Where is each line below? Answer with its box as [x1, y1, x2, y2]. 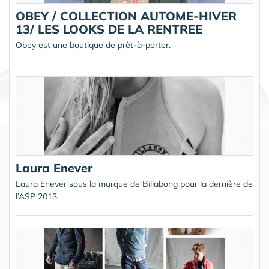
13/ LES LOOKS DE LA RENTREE [16, 22, 202, 37]
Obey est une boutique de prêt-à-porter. [16, 40, 171, 50]
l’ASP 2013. [16, 191, 59, 202]
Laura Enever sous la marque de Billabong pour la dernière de [16, 178, 253, 189]
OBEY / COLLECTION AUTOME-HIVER [16, 8, 237, 23]
